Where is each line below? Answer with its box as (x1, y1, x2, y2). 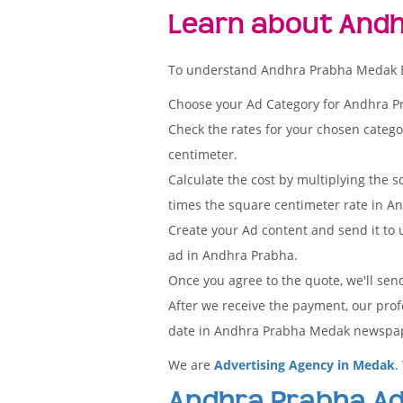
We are (168, 356, 214, 373)
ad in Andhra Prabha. (168, 246, 298, 264)
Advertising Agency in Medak (214, 356, 395, 373)
